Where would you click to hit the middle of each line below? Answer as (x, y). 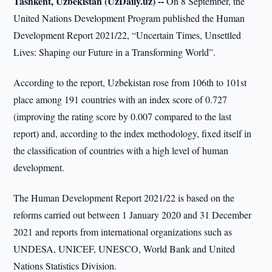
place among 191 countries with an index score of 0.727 (121, 99)
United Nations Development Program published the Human (129, 18)
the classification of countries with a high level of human (121, 150)
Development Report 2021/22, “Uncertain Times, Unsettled (127, 35)
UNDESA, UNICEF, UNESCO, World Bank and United (124, 249)
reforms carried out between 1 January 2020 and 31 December (133, 215)
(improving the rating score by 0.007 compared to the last (123, 116)
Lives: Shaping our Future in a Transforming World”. (116, 52)
